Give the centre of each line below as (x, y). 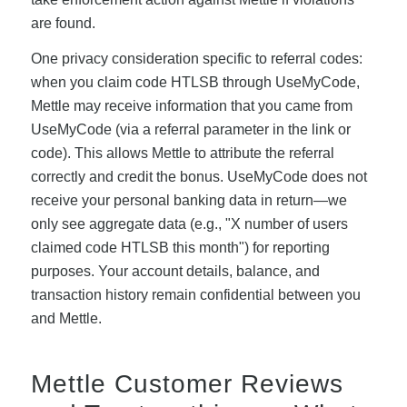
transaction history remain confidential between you (195, 295)
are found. (63, 23)
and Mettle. (66, 319)
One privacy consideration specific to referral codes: (196, 59)
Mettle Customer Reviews (187, 384)
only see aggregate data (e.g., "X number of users (189, 224)
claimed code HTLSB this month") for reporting (180, 248)
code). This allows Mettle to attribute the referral (182, 154)
